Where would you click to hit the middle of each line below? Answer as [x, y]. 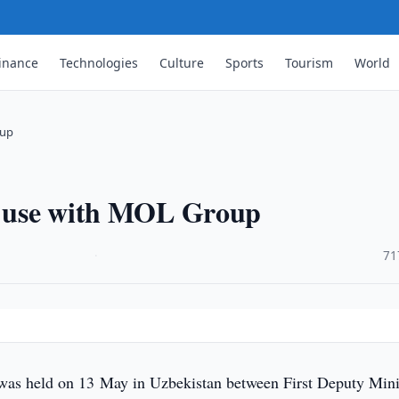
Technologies [99, 62]
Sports [245, 62]
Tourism [309, 62]
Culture [182, 62]
